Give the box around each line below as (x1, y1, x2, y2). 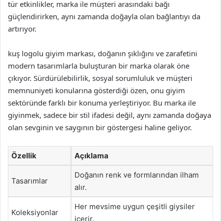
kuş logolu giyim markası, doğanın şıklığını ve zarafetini (8, 48, 197, 58)
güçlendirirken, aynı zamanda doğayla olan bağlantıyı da (8, 11, 200, 21)
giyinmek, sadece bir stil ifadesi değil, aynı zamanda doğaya (8, 110, 211, 120)
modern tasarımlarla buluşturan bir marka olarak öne (8, 60, 189, 71)
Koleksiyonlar (11, 207, 58, 217)
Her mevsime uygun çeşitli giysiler (74, 201, 195, 211)
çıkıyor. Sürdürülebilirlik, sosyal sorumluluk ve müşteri (8, 73, 192, 83)
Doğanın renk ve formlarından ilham (74, 170, 199, 180)
